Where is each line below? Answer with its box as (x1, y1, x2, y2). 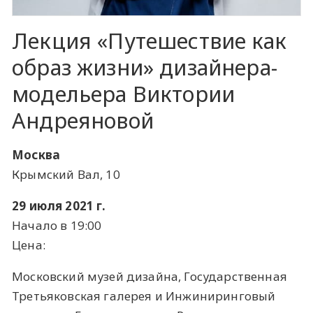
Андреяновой (12, 105, 154, 135)
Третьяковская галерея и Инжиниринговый (12, 287, 276, 304)
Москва (12, 146, 61, 163)
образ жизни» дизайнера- (12, 52, 277, 82)
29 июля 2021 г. (12, 197, 106, 214)
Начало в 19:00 (12, 217, 102, 233)
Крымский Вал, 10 (12, 166, 120, 182)
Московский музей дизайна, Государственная (12, 268, 287, 284)
